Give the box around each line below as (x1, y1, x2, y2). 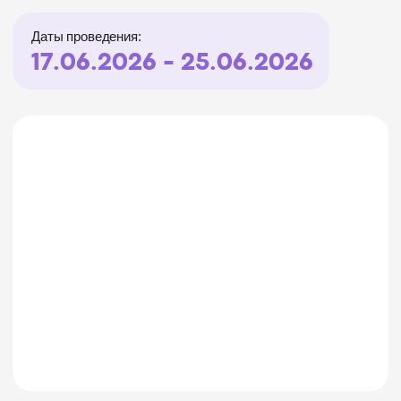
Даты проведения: (22, 20, 101, 32)
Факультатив (22, 308, 79, 320)
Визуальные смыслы (22, 327, 263, 347)
